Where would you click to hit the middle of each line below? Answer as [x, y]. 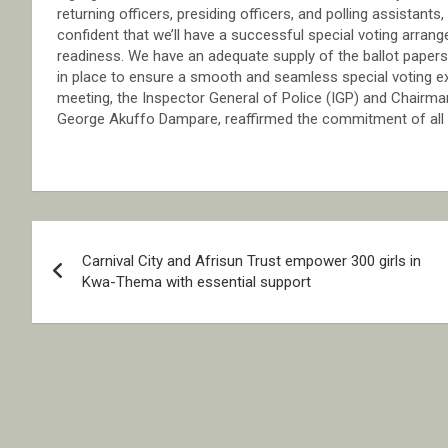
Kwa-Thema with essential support [196, 282]
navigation [105, 281]
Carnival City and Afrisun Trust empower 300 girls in [251, 261]
